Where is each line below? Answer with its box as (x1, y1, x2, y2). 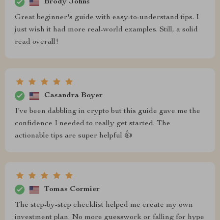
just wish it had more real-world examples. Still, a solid (15, 26, 198, 34)
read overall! (15, 38, 58, 46)
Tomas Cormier (44, 185, 100, 193)
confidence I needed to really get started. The (15, 120, 170, 128)
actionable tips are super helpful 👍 (15, 132, 132, 140)
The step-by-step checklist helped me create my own (15, 201, 193, 209)
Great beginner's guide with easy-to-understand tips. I (15, 14, 199, 22)
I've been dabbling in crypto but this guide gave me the (15, 108, 200, 115)
